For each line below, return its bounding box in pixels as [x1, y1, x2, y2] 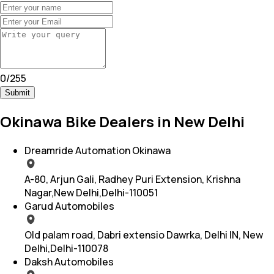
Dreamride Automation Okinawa [24, 143, 171, 157]
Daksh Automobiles [24, 254, 114, 268]
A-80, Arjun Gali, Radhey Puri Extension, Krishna [24, 172, 240, 186]
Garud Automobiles [24, 199, 114, 213]
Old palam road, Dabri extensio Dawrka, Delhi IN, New [24, 228, 263, 242]
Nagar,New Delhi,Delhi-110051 [24, 185, 158, 199]
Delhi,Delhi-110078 [24, 241, 108, 255]
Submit [5, 88, 30, 98]
